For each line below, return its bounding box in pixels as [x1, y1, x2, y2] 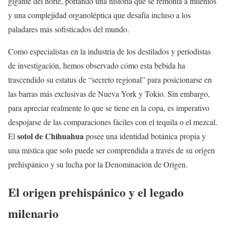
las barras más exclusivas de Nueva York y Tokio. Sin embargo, [8, 88, 210, 99]
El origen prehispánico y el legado [8, 183, 184, 201]
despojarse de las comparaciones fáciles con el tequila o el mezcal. [8, 116, 217, 127]
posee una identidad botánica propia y [84, 130, 206, 141]
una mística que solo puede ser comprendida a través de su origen [8, 144, 215, 155]
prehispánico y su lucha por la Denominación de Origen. [8, 158, 188, 169]
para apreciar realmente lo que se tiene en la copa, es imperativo [8, 102, 209, 113]
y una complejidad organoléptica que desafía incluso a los [8, 9, 191, 20]
